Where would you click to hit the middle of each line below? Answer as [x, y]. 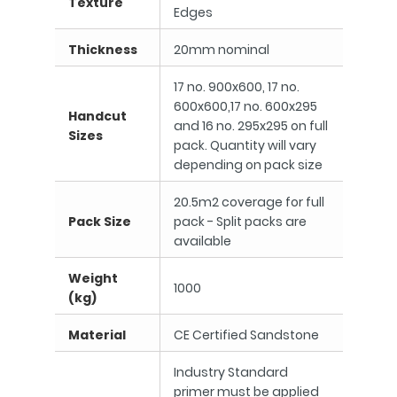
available [202, 241]
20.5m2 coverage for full [249, 202]
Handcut [97, 116]
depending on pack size [248, 165]
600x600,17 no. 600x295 [245, 106]
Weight [93, 278]
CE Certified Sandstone [246, 335]
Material [97, 335]
